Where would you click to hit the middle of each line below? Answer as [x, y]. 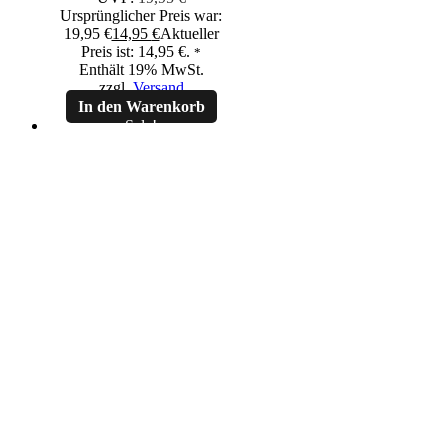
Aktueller [189, 33]
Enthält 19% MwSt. [141, 69]
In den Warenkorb [141, 106]
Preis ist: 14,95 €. [135, 51]
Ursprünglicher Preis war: [141, 15]
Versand [158, 87]
